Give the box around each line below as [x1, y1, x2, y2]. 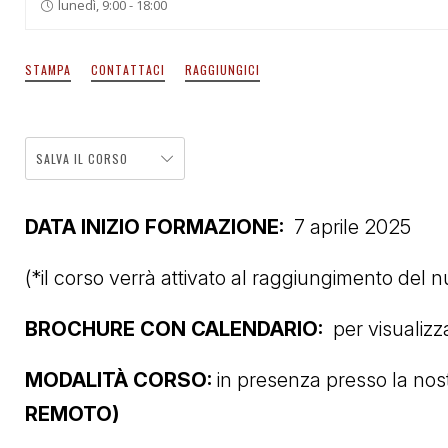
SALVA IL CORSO [36, 149, 128, 167]
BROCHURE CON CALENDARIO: [25, 316, 333, 341]
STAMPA [25, 60, 71, 78]
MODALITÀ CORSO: [25, 367, 212, 392]
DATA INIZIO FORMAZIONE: [25, 214, 294, 239]
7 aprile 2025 [294, 214, 411, 239]
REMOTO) [25, 401, 119, 426]
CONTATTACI [91, 60, 165, 78]
